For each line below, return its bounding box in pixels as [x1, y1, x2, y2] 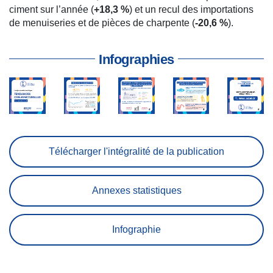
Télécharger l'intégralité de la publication [49, 146, 224, 157]
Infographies [99, 52, 174, 68]
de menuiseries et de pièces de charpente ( [9, 18, 195, 29]
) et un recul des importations [129, 4, 253, 15]
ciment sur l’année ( [9, 4, 94, 15]
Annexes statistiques [91, 185, 182, 196]
